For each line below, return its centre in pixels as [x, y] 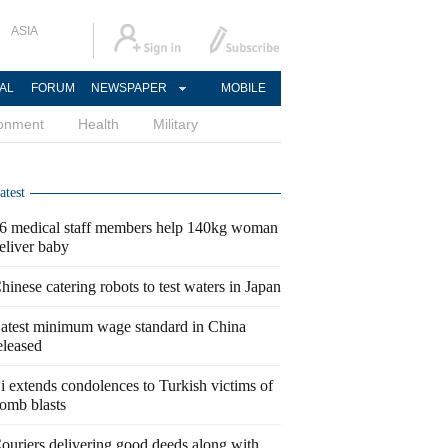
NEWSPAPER [129, 88]
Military [175, 124]
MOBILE [243, 88]
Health [98, 124]
